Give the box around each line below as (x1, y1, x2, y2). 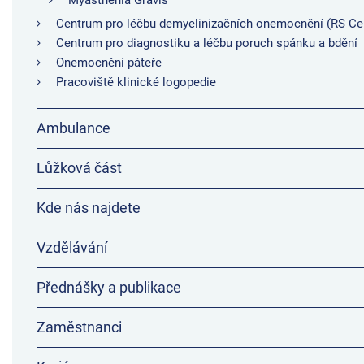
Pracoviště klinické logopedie (56, 75, 216, 89)
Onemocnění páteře (56, 55, 162, 70)
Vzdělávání (37, 239, 107, 256)
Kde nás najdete (37, 199, 141, 216)
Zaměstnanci (37, 318, 122, 336)
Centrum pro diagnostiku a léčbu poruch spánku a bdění (56, 36, 357, 50)
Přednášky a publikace (37, 279, 181, 296)
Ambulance (37, 119, 110, 136)
